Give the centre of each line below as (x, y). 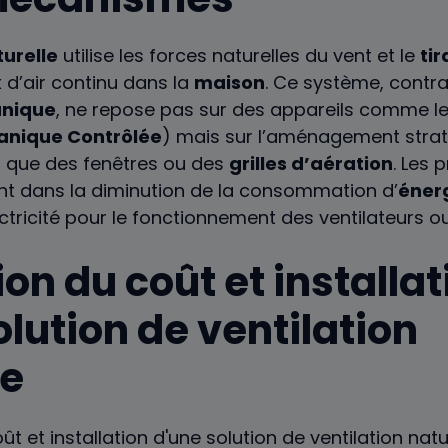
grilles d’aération (311, 164)
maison (229, 83)
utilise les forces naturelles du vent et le (239, 56)
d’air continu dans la (98, 83)
